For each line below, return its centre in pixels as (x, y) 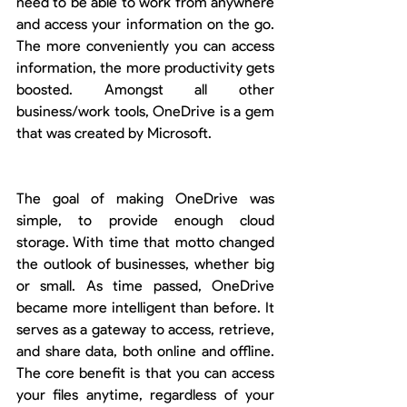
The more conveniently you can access (145, 46)
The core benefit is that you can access (145, 373)
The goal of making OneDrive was (145, 199)
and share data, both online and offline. (145, 352)
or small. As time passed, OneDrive (145, 286)
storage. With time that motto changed (145, 243)
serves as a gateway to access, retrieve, (145, 330)
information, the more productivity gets (145, 68)
